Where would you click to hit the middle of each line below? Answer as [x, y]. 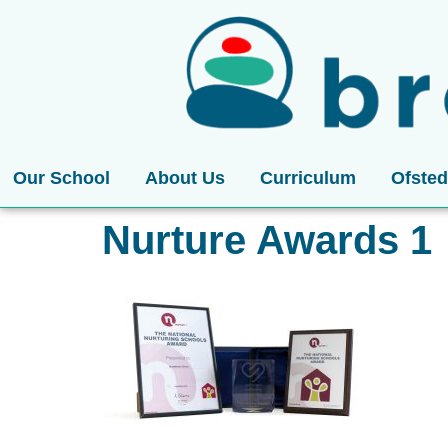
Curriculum [307, 178]
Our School [61, 178]
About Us [184, 178]
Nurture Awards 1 [267, 240]
